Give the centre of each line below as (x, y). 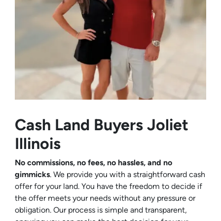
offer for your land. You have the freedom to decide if (109, 186)
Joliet (168, 125)
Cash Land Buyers (81, 125)
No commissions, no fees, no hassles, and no (93, 163)
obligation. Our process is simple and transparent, (101, 210)
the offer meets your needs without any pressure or (105, 198)
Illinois (38, 144)
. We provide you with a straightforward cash (128, 175)
